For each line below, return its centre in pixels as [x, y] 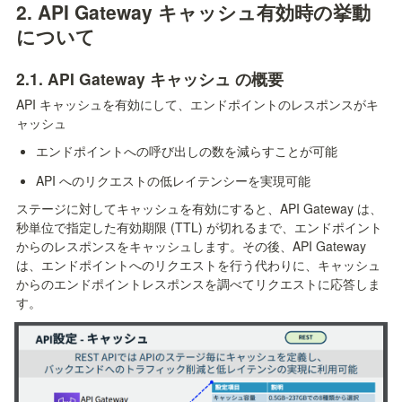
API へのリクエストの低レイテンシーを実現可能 [173, 181]
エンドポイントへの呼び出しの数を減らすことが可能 [186, 151]
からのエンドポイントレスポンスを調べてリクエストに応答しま [198, 284]
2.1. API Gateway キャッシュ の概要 [150, 79]
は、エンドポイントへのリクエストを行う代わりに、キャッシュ [198, 265]
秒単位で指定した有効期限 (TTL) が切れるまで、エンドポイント [199, 227]
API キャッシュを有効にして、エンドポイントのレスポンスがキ [197, 105]
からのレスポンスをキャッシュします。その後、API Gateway [191, 246]
